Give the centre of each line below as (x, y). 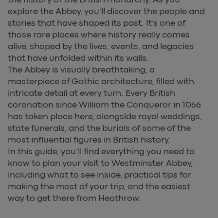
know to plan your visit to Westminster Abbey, (100, 163)
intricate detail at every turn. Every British (91, 93)
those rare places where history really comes (99, 34)
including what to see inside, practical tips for (100, 174)
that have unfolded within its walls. (78, 58)
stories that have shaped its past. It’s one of (97, 23)
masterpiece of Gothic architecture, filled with (101, 81)
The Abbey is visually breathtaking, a (81, 69)
